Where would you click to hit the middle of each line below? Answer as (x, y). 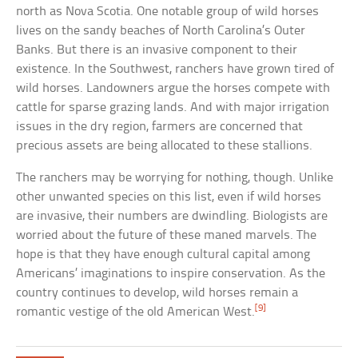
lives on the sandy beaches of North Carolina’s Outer (161, 30)
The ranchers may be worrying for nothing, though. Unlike (175, 177)
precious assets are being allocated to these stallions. (165, 145)
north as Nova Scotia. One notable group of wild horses (168, 11)
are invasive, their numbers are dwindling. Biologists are (172, 216)
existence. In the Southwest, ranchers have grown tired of (175, 69)
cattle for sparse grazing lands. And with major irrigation (173, 107)
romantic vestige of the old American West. (136, 312)
